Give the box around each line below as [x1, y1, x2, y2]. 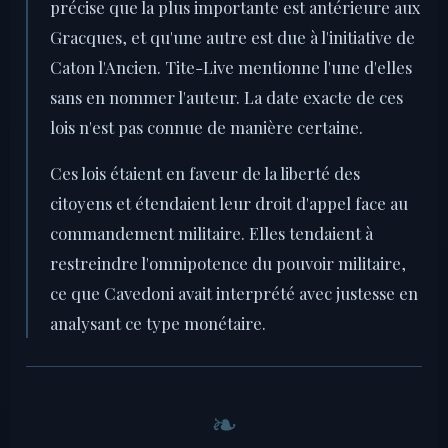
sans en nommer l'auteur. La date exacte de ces [50, 86, 403, 109]
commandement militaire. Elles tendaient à [50, 222, 373, 245]
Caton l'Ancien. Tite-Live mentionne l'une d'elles [50, 56, 412, 79]
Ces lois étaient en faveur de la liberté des [50, 162, 360, 185]
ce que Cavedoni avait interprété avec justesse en [50, 282, 418, 305]
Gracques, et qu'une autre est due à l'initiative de [50, 26, 415, 49]
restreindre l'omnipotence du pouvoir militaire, [50, 252, 406, 275]
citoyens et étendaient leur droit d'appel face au [50, 192, 408, 215]
